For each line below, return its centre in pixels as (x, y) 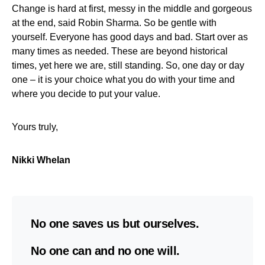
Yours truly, (35, 127)
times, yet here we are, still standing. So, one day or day (128, 65)
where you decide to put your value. (86, 93)
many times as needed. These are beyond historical (120, 51)
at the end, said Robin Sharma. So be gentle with (114, 22)
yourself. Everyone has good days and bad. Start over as (130, 37)
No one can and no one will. (105, 251)
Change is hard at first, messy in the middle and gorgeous (132, 8)
